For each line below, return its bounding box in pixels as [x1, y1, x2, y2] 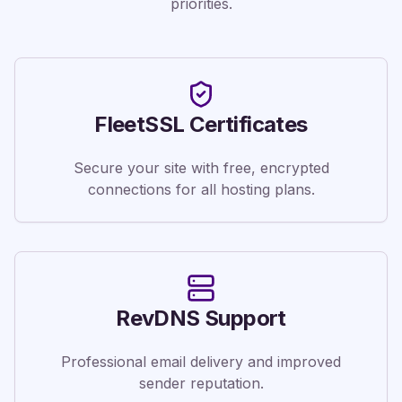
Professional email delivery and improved [61, 353, 341, 371]
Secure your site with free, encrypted [73, 159, 329, 177]
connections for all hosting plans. [87, 180, 315, 198]
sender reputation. [138, 374, 264, 392]
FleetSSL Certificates [94, 111, 308, 137]
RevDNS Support [116, 305, 286, 331]
